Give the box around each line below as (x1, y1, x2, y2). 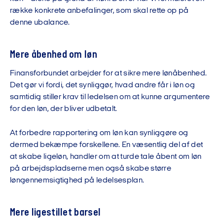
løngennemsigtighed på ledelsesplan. (10, 177, 145, 184)
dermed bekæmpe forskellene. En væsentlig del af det (10, 141, 203, 149)
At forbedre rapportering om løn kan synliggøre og (10, 129, 188, 137)
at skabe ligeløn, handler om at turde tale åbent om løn (10, 153, 202, 161)
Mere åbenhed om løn (10, 49, 98, 61)
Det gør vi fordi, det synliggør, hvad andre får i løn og (10, 81, 195, 89)
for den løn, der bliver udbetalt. (10, 105, 119, 113)
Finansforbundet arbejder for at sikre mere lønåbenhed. (10, 70, 207, 77)
